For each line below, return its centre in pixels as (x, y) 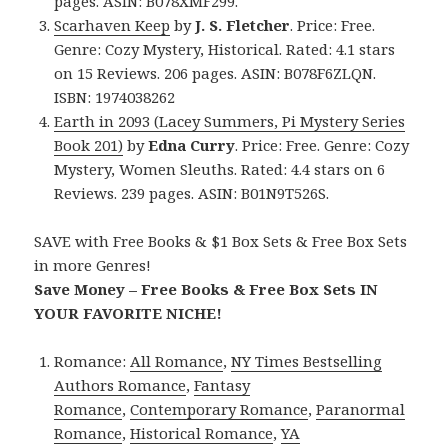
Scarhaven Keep (112, 24)
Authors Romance (120, 384)
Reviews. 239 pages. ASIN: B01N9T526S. (192, 192)
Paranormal (361, 408)
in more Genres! (93, 264)
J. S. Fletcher (243, 24)
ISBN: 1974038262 (115, 96)
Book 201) (89, 144)
